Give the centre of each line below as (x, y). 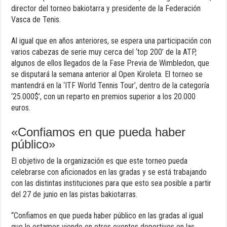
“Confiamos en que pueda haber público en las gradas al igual (107, 215)
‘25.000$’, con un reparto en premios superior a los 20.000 (104, 96)
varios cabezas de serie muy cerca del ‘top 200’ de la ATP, (104, 52)
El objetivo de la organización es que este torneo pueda (100, 161)
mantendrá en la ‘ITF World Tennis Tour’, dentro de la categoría (110, 85)
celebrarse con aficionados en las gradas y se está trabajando (109, 172)
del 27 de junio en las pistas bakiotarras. (74, 194)
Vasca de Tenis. (36, 19)
